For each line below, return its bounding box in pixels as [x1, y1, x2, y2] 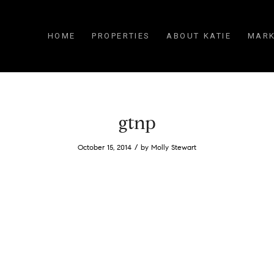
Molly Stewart [151, 143, 196, 152]
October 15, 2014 [78, 143, 131, 152]
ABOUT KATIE [166, 31, 232, 40]
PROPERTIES [92, 31, 151, 40]
